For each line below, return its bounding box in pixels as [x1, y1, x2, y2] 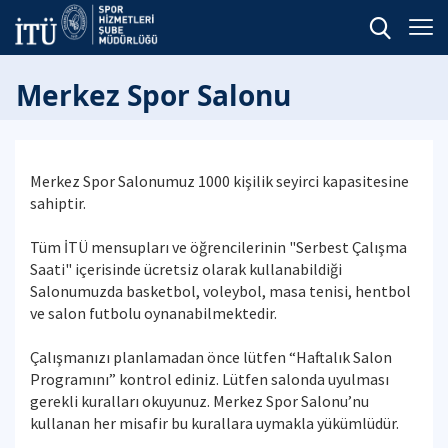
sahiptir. [30, 193, 92, 213]
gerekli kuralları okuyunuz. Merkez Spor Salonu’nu [30, 391, 369, 411]
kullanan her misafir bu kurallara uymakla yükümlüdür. [30, 413, 399, 433]
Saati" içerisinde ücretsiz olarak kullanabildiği [30, 259, 342, 279]
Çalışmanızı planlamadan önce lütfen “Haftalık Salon [30, 347, 392, 367]
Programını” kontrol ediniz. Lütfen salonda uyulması [30, 369, 389, 389]
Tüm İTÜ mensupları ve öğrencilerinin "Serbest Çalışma [30, 237, 407, 257]
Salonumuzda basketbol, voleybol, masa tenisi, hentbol [30, 281, 411, 301]
